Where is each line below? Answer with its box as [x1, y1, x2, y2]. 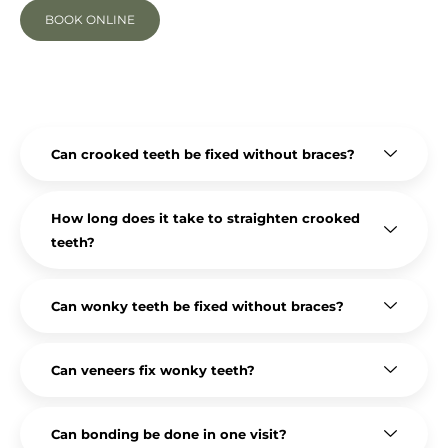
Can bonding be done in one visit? [51, 425, 287, 442]
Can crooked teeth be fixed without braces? [51, 145, 355, 162]
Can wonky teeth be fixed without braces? [51, 297, 344, 314]
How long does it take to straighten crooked [51, 209, 360, 226]
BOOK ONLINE [45, 11, 135, 27]
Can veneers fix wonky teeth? [51, 361, 255, 378]
